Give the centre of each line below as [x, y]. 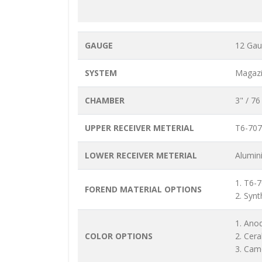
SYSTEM [101, 73]
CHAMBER [105, 101]
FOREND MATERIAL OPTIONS [143, 189]
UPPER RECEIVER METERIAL [139, 128]
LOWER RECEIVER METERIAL [141, 156]
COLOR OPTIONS [119, 236]
